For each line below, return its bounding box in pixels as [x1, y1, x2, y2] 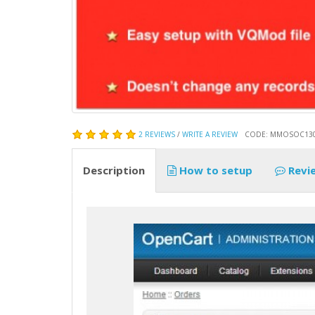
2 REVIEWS [139, 129, 175, 139]
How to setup [176, 162, 252, 177]
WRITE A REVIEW [182, 129, 238, 139]
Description [83, 162, 145, 177]
